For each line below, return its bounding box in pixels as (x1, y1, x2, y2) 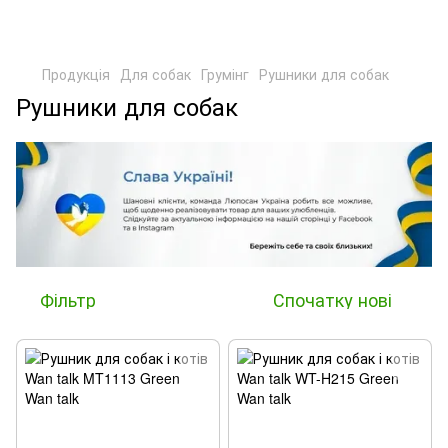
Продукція (42, 64, 110, 84)
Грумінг (201, 64, 249, 84)
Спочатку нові (273, 285, 392, 312)
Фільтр (40, 285, 96, 312)
